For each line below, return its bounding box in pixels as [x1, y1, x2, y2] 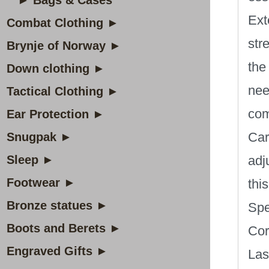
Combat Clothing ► [7, 16, 119, 29]
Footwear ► [7, 176, 76, 189]
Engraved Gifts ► [7, 244, 108, 258]
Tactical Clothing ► [7, 85, 119, 98]
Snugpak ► [7, 130, 72, 144]
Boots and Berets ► [7, 222, 121, 235]
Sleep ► [7, 153, 54, 166]
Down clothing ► [7, 62, 105, 75]
